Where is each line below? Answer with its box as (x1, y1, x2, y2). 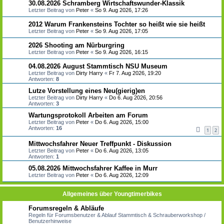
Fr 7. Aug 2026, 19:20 (109, 69, 161, 76)
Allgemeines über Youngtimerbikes (62, 190, 162, 198)
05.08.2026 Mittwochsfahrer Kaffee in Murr (28, 164, 157, 172)
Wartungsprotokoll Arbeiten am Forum (28, 111, 148, 119)
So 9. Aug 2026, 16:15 (95, 48, 148, 55)
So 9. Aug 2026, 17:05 (95, 27, 148, 34)
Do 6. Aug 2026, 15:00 (95, 118, 148, 125)
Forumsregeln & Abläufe (28, 204, 104, 212)
